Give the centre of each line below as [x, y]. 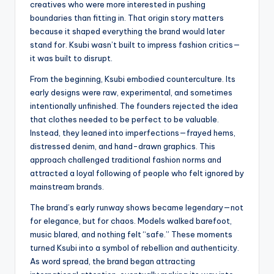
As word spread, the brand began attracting [113, 261]
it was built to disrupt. [71, 58]
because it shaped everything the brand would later [128, 31]
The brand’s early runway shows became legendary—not [137, 207]
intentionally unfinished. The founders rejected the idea [134, 106]
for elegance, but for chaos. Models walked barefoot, [131, 220]
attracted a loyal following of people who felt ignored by [137, 173]
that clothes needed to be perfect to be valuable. [124, 119]
